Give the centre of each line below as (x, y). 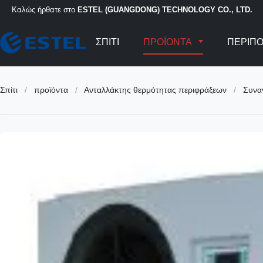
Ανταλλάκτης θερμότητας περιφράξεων (155, 90)
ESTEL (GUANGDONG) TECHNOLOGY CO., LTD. (165, 9)
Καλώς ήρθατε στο (45, 9)
